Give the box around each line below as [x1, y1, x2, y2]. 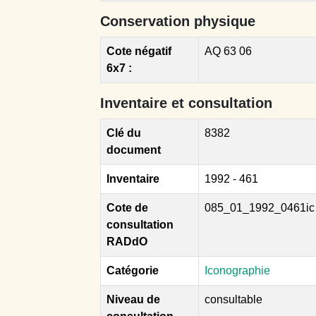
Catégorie [107, 264, 159, 276]
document [107, 143, 161, 156]
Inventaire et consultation [100, 95, 272, 111]
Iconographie [205, 264, 270, 276]
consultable [205, 293, 262, 305]
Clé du [107, 126, 141, 139]
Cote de [107, 201, 148, 214]
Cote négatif [107, 44, 171, 57]
